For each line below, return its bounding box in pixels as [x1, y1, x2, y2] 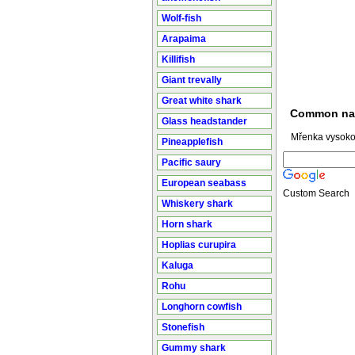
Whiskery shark [162, 198, 233, 209]
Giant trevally [162, 74, 222, 86]
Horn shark [162, 219, 212, 230]
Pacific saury [162, 157, 221, 168]
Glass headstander [162, 116, 247, 127]
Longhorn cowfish [162, 301, 242, 312]
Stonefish [162, 322, 204, 333]
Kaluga [162, 260, 193, 271]
